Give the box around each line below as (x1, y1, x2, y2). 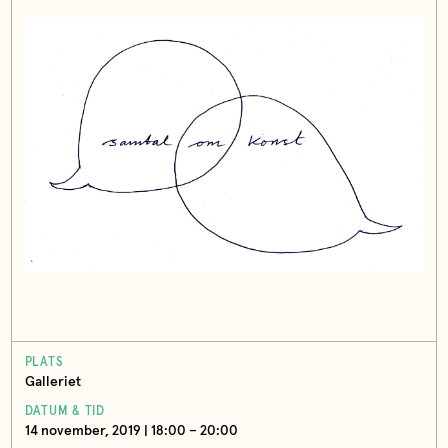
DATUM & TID (24, 405, 105, 419)
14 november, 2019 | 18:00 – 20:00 (24, 424, 238, 439)
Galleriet (24, 375, 81, 390)
